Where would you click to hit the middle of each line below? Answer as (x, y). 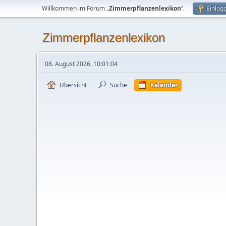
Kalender (164, 85)
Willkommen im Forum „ (75, 8)
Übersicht (73, 85)
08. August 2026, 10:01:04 (81, 64)
